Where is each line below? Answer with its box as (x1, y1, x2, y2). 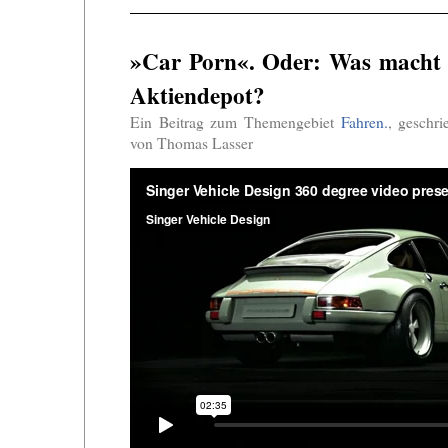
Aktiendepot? (130, 77, 265, 112)
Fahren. (340, 111, 388, 132)
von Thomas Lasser (130, 132, 253, 153)
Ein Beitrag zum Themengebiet (130, 111, 341, 132)
